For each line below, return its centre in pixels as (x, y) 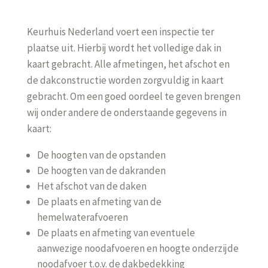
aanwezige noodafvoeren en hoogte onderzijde (138, 248)
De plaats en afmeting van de (99, 202)
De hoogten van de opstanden (101, 155)
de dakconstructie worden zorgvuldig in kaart (125, 80)
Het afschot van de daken (92, 186)
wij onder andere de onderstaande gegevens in (127, 112)
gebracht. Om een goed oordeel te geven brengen (133, 96)
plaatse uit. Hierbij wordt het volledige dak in (124, 48)
